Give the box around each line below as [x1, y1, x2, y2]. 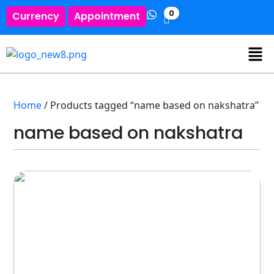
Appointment [74, 9, 140, 23]
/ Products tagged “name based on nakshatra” [42, 98, 259, 112]
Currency [12, 9, 59, 23]
